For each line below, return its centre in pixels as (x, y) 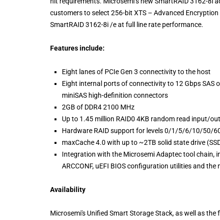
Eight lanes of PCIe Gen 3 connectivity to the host (136, 71)
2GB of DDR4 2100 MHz (98, 107)
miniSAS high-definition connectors (115, 95)
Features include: (77, 48)
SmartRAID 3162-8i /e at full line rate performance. (127, 24)
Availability (68, 189)
